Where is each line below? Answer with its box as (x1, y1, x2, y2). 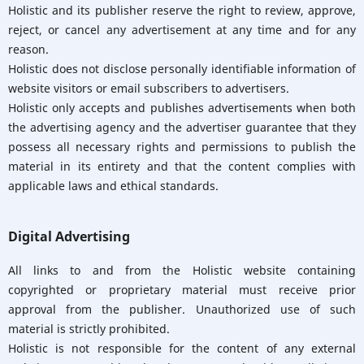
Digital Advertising (7, 227, 130, 245)
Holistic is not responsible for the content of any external (7, 340, 357, 356)
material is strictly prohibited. (7, 320, 170, 336)
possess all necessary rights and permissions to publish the (7, 138, 357, 154)
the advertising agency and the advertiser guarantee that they (7, 119, 357, 135)
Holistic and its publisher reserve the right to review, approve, (7, 2, 357, 18)
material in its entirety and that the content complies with (7, 158, 357, 174)
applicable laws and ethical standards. (7, 177, 219, 193)
